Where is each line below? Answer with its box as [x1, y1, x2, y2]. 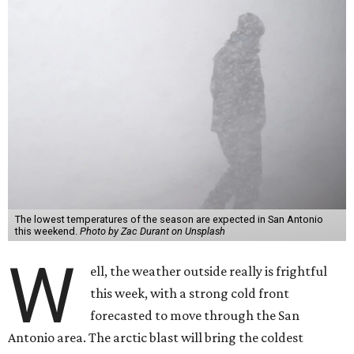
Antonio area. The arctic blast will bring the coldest [8, 330, 303, 345]
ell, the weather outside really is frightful [90, 263, 328, 279]
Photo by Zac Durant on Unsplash [79, 225, 225, 237]
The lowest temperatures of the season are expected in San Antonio [14, 213, 323, 225]
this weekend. [14, 225, 80, 237]
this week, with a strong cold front [90, 285, 290, 301]
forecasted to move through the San [90, 307, 300, 323]
